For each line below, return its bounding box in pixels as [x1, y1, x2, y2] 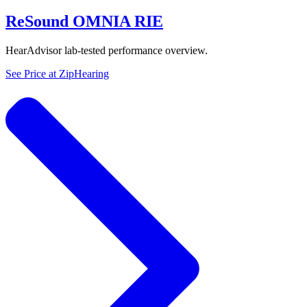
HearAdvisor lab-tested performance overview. [5, 45, 208, 57]
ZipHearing [59, 68, 109, 80]
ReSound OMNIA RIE [5, 12, 163, 31]
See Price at [5, 68, 59, 80]
